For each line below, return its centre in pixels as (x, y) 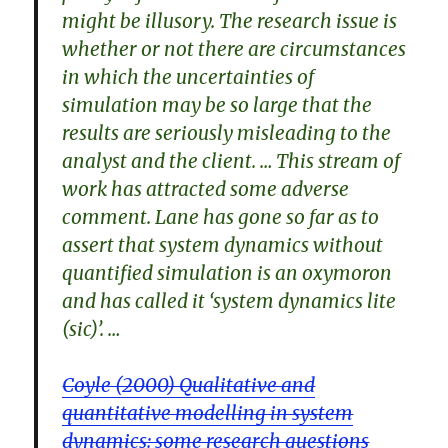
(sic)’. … (91, 328)
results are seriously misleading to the (227, 132)
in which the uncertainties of (189, 76)
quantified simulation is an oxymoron (227, 272)
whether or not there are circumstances (234, 48)
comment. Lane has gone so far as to (221, 216)
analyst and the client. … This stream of (232, 160)
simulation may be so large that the (217, 104)
